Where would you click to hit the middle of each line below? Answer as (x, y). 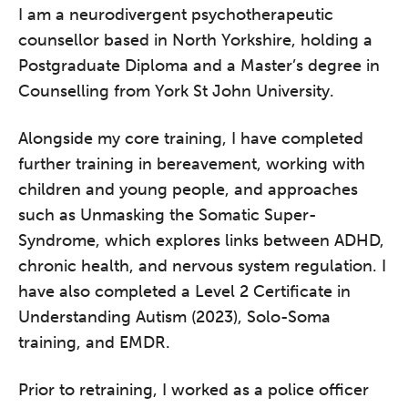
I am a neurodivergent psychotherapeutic (176, 14)
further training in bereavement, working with (192, 163)
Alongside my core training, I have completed (191, 138)
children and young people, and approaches (188, 189)
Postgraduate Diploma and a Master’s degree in (199, 65)
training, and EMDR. (94, 342)
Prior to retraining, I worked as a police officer (194, 389)
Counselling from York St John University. (176, 91)
